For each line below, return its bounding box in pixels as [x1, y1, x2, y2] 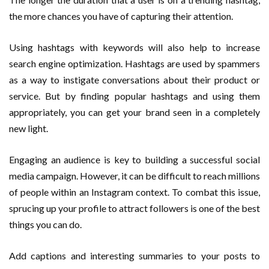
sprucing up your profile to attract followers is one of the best [9, 202, 260, 214]
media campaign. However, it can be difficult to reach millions [9, 169, 260, 181]
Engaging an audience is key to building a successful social [9, 153, 260, 165]
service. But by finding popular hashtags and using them [9, 89, 260, 101]
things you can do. [9, 218, 82, 230]
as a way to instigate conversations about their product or [9, 73, 260, 85]
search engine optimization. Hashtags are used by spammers [9, 57, 260, 69]
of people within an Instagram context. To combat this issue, [9, 186, 260, 198]
